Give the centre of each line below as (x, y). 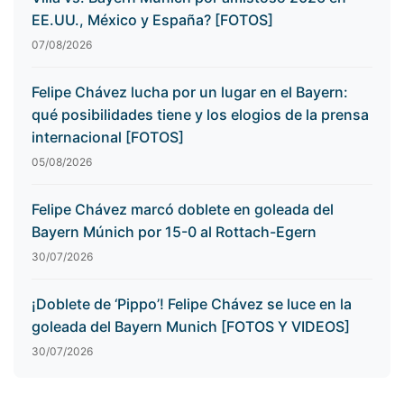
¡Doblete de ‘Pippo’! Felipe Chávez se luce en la (192, 304)
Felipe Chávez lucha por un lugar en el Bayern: (190, 92)
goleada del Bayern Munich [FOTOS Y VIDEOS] (191, 326)
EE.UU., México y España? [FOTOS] (152, 20)
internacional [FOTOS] (108, 137)
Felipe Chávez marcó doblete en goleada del (183, 209)
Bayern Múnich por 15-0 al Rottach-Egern (174, 232)
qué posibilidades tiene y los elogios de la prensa (200, 115)
